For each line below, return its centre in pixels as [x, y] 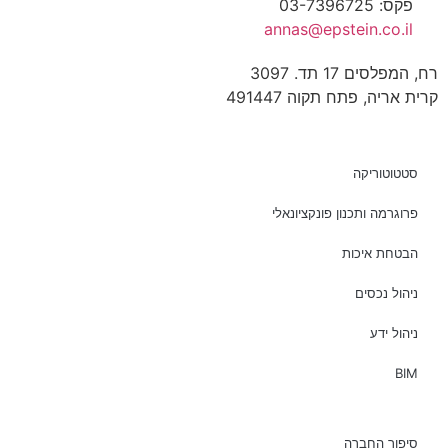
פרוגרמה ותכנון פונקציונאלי [345, 213]
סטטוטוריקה [385, 173]
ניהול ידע [394, 333]
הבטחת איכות [380, 253]
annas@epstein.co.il [338, 28]
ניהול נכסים [386, 293]
